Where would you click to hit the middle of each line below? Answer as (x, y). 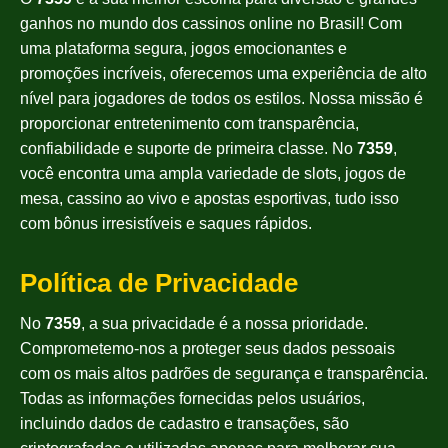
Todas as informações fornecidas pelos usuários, (192, 398)
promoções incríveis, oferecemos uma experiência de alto (223, 73)
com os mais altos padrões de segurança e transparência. (224, 373)
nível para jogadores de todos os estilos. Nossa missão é (221, 98)
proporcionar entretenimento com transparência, (189, 123)
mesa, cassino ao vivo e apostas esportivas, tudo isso (209, 198)
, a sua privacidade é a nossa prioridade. (224, 323)
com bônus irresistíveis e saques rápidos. (168, 223)
